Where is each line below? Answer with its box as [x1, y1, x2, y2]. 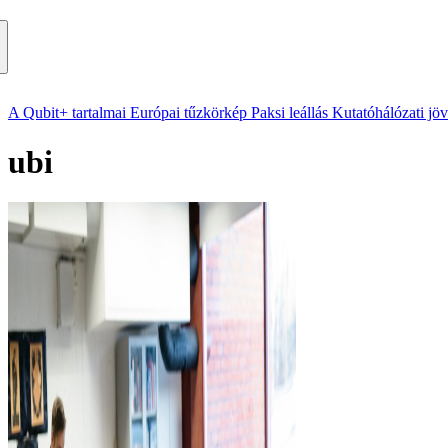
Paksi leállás [251, 104, 328, 122]
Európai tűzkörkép [130, 104, 247, 122]
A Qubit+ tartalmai [8, 104, 126, 122]
